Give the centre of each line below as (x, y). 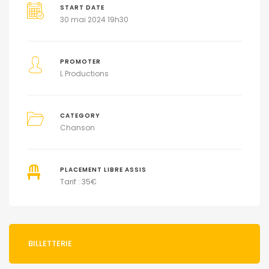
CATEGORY (80, 116)
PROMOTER (80, 62)
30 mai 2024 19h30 (94, 20)
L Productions (84, 74)
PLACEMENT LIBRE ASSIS (103, 170)
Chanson (77, 128)
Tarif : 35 (75, 182)
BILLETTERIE (50, 244)
